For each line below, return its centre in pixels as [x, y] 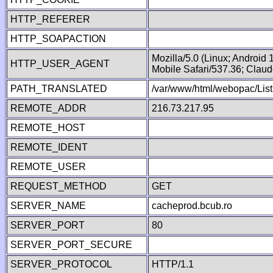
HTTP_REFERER [50, 19]
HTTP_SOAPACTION [58, 39]
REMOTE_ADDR [48, 108]
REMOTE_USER [48, 167]
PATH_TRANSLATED [59, 89]
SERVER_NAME [48, 206]
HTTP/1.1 [173, 264]
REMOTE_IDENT [49, 147]
